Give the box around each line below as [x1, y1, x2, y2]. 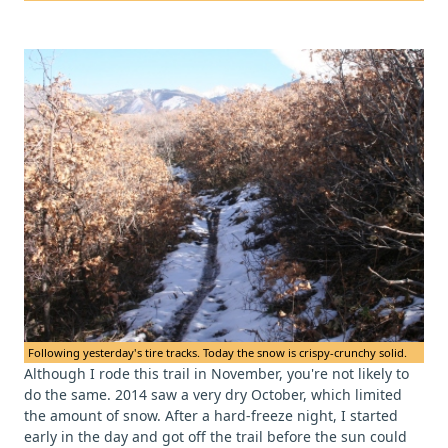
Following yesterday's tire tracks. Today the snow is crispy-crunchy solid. [28, 345, 407, 361]
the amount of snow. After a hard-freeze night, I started [24, 406, 398, 426]
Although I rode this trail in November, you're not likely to [24, 364, 409, 384]
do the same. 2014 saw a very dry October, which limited [24, 385, 402, 405]
